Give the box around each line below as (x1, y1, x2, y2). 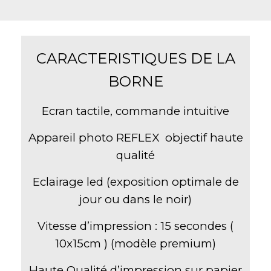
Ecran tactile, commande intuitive (42, 103, 229, 118)
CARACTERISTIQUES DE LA (36, 49, 235, 67)
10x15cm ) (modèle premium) (55, 236, 216, 250)
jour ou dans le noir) (79, 192, 192, 206)
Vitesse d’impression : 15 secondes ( (38, 218, 233, 233)
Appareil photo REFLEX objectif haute (28, 130, 243, 145)
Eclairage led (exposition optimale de (32, 174, 239, 189)
